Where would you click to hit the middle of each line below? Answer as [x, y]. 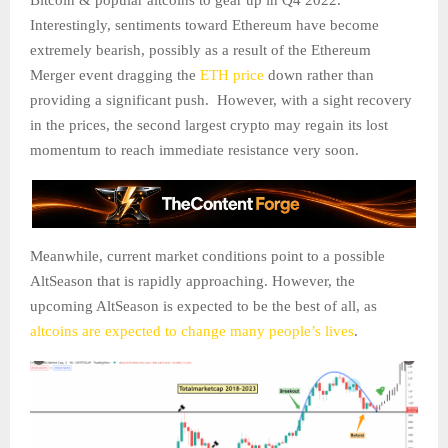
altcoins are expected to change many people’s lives [192, 331]
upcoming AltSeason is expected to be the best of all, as [203, 306]
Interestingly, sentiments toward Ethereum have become [204, 25]
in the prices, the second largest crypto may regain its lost [209, 125]
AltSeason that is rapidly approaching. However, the [192, 281]
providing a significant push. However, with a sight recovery [221, 100]
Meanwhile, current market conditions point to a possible [207, 256]
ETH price [232, 75]
